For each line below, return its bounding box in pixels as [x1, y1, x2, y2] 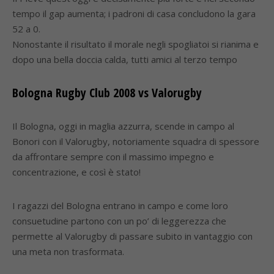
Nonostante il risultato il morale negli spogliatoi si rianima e [12, 38, 259, 50]
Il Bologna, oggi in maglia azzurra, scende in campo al [12, 120, 234, 132]
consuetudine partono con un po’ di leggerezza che [12, 215, 226, 227]
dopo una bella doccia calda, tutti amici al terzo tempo [12, 53, 237, 65]
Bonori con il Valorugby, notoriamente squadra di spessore [12, 135, 259, 147]
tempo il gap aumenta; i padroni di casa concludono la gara [12, 7, 256, 20]
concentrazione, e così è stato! [12, 166, 141, 178]
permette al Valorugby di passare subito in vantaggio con [12, 230, 253, 242]
